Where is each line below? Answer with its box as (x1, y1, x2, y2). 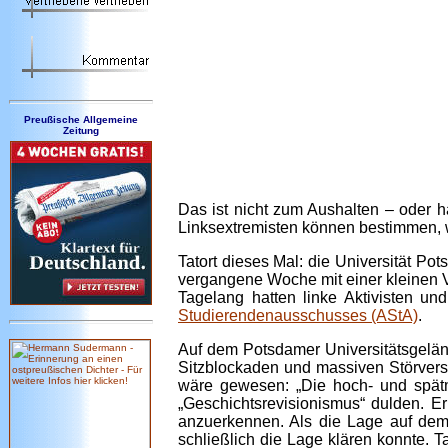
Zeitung (63, 125, 99, 136)
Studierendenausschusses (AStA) (178, 307, 418, 324)
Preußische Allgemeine (24, 114, 138, 125)
